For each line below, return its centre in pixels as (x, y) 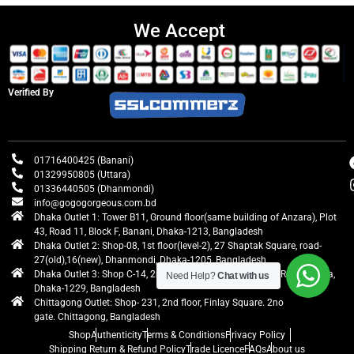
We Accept (179, 30)
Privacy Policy (255, 335)
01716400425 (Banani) (83, 160)
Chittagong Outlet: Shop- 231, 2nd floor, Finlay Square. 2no (158, 302)
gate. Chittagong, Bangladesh (97, 316)
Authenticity (117, 335)
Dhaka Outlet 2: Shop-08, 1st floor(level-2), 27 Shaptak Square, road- (177, 245)
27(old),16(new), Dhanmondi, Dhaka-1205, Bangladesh (150, 260)
